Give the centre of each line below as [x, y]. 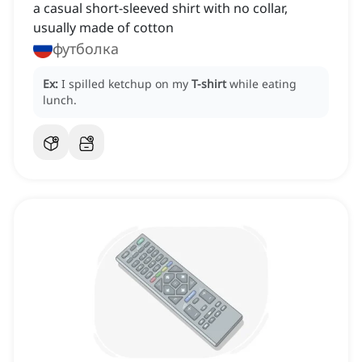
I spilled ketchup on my [126, 84]
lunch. [60, 100]
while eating [263, 84]
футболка [86, 49]
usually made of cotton [103, 28]
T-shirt [209, 84]
